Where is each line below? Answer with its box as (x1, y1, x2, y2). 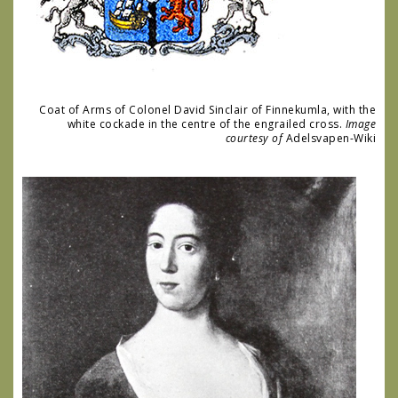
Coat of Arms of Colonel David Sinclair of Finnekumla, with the (39, 101, 376, 117)
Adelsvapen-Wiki (283, 130, 376, 146)
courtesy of (225, 130, 283, 146)
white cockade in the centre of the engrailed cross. (67, 115, 346, 131)
